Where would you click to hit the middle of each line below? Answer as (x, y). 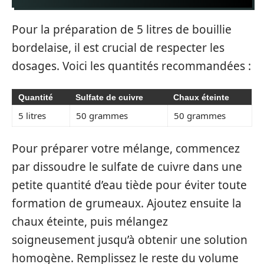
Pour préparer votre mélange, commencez (126, 148)
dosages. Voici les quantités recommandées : (131, 66)
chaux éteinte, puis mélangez (90, 222)
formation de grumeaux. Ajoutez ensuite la (127, 203)
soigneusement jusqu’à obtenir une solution (130, 240)
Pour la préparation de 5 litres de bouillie (122, 29)
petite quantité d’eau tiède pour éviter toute (129, 185)
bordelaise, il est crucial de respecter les (118, 48)
